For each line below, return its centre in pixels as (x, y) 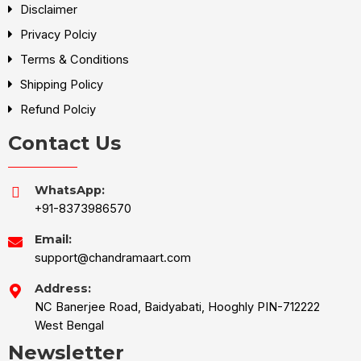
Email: (53, 239)
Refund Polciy (56, 109)
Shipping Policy (60, 84)
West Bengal (69, 325)
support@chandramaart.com (113, 257)
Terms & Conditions (73, 59)
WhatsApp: (70, 190)
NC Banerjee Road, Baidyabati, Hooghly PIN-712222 (177, 307)
